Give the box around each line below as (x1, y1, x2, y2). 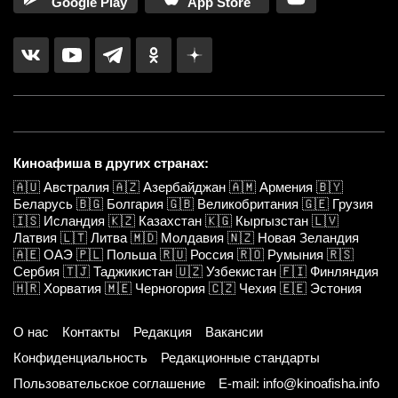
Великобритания (197, 196, 298, 212)
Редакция (133, 324, 192, 340)
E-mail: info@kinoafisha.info (219, 376, 379, 392)
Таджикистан (93, 264, 172, 280)
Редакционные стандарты (161, 350, 320, 366)
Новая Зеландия (258, 230, 359, 246)
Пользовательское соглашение (13, 376, 205, 392)
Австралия (44, 179, 109, 195)
